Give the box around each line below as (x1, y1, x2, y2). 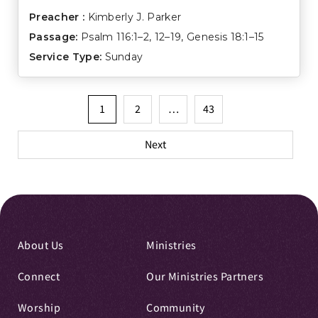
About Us (18, 238, 64, 253)
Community (146, 301, 205, 316)
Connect (18, 270, 60, 285)
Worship (18, 301, 61, 316)
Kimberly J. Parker (87, 10, 182, 23)
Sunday (104, 50, 143, 63)
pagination (17, 119, 140, 146)
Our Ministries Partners (146, 270, 264, 285)
